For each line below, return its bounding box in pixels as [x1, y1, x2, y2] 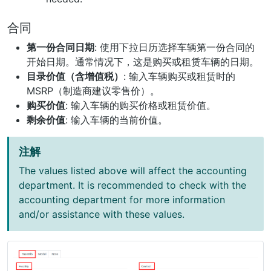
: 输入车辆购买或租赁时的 [123, 70, 235, 83]
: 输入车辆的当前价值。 [65, 114, 168, 126]
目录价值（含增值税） [27, 70, 123, 83]
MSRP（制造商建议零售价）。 [27, 85, 160, 97]
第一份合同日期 [27, 41, 94, 54]
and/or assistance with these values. [19, 208, 184, 221]
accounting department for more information [19, 194, 225, 206]
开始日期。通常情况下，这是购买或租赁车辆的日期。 [27, 56, 259, 68]
